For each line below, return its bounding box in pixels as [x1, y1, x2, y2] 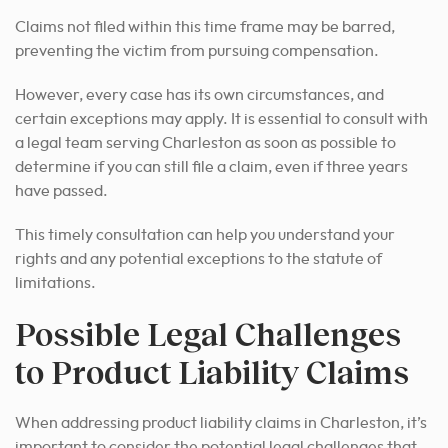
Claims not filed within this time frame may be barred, [15, 19, 395, 36]
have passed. [15, 183, 108, 200]
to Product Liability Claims [15, 352, 409, 392]
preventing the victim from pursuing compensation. [15, 43, 379, 60]
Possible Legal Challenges [15, 314, 401, 354]
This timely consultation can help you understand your [15, 227, 395, 244]
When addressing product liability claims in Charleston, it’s [15, 415, 427, 432]
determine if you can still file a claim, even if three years [15, 159, 408, 176]
